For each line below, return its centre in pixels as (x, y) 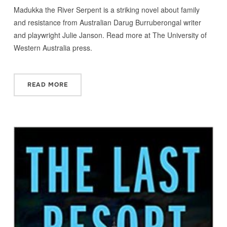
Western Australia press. (53, 48)
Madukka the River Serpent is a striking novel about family (106, 10)
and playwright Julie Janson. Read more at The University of (110, 35)
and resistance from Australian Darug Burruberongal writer (107, 23)
